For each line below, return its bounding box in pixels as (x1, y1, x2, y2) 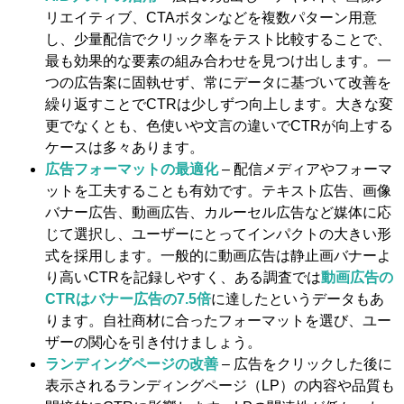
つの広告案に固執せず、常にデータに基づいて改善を (45, 75, 391, 91)
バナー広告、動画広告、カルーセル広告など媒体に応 (45, 205, 391, 221)
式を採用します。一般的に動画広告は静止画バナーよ (45, 248, 391, 264)
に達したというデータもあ (211, 291, 384, 308)
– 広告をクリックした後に (218, 356, 392, 372)
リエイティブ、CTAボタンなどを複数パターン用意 (45, 10, 377, 26)
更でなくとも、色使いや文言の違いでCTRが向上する (45, 118, 393, 134)
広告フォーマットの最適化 (45, 161, 218, 178)
